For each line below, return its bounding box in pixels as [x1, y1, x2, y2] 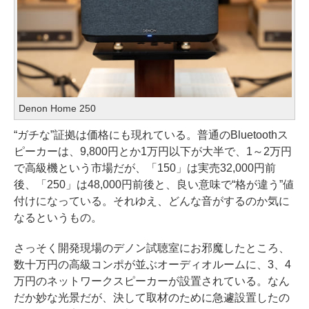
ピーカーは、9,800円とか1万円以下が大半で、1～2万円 [14, 145, 292, 157]
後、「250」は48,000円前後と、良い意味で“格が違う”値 [14, 178, 294, 190]
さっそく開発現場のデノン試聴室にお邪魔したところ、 [14, 241, 290, 254]
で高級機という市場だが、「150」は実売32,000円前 [14, 161, 276, 174]
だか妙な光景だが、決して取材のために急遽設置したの [14, 291, 290, 303]
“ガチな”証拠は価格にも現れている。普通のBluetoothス [14, 128, 288, 141]
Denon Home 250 [19, 102, 96, 114]
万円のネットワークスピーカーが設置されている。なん [14, 275, 290, 287]
